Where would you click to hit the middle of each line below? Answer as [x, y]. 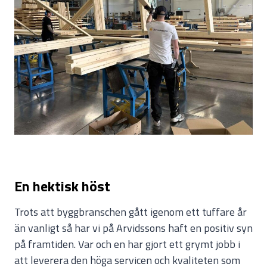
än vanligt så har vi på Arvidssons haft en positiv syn [133, 228]
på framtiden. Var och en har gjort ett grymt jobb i [127, 244]
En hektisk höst [62, 186]
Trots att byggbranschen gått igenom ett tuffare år [131, 212]
